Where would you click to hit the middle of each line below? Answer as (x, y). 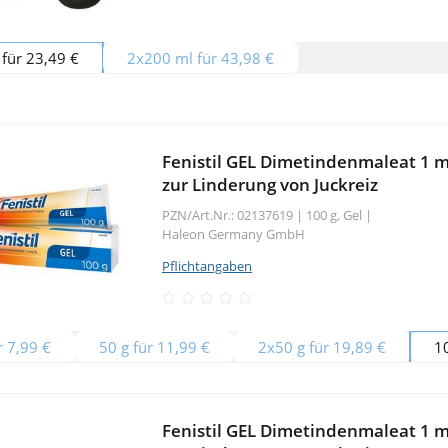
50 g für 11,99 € (154, 346)
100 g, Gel (335, 214)
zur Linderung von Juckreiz (270, 184)
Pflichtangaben (207, 265)
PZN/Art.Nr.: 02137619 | (232, 214)
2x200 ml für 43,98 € (200, 57)
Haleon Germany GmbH (233, 233)
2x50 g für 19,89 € (322, 346)
